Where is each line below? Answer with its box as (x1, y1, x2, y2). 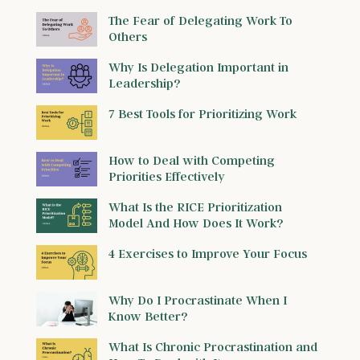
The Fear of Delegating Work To (108, 12, 292, 29)
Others (108, 28, 147, 45)
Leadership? (108, 75, 180, 92)
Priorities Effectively (108, 168, 225, 185)
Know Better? (108, 308, 187, 325)
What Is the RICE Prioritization (108, 198, 282, 215)
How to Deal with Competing (108, 152, 275, 169)
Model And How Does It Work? (108, 215, 283, 231)
